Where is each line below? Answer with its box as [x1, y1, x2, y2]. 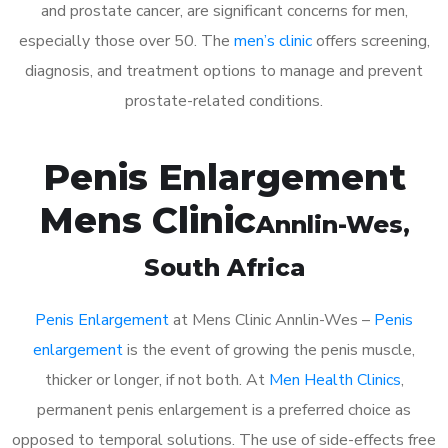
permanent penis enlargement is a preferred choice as [37, 398, 411, 421]
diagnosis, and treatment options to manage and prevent [25, 59, 423, 82]
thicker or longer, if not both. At [44, 368, 269, 391]
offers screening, [311, 29, 430, 52]
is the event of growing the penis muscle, [123, 338, 415, 361]
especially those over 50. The [18, 29, 234, 52]
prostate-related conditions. [125, 89, 323, 112]
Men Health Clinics [268, 368, 401, 391]
